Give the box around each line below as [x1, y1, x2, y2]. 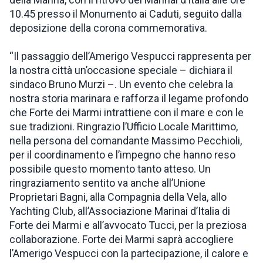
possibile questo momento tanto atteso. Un [9, 163, 211, 175]
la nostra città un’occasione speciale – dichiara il [9, 64, 232, 76]
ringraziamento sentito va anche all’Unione [9, 177, 205, 189]
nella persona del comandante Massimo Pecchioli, [9, 134, 242, 147]
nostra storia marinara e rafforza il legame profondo [9, 92, 248, 104]
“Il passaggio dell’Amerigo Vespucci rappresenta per [9, 50, 251, 62]
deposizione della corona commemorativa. [9, 22, 207, 34]
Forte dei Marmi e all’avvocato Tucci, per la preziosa [9, 219, 247, 231]
